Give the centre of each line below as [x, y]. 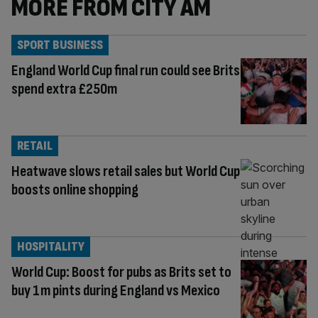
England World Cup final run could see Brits [126, 71]
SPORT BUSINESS [60, 45]
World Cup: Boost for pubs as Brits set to [121, 273]
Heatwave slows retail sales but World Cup [126, 172]
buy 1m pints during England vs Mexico [117, 291]
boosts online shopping [75, 190]
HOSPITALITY [51, 247]
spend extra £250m [64, 89]
